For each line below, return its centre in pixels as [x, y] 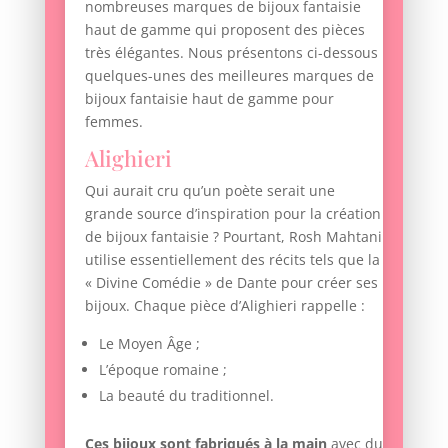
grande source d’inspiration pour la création [232, 214]
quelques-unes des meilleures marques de [229, 76]
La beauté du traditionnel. [186, 396]
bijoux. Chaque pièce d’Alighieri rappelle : [224, 306]
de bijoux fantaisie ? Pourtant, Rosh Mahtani [233, 237]
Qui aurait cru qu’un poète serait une [209, 191]
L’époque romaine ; [162, 370]
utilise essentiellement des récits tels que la [232, 260]
